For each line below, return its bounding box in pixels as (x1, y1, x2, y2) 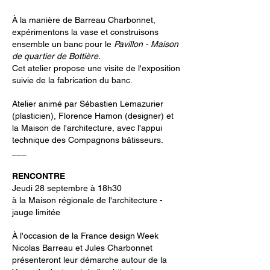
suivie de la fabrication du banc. (12, 75, 133, 85)
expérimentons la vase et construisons (12, 27, 159, 37)
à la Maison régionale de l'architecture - (12, 195, 163, 205)
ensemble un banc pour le (12, 39, 114, 49)
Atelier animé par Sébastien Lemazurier (12, 99, 163, 108)
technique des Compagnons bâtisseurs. (12, 135, 163, 145)
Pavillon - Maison (114, 39, 178, 49)
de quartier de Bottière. (12, 51, 101, 61)
